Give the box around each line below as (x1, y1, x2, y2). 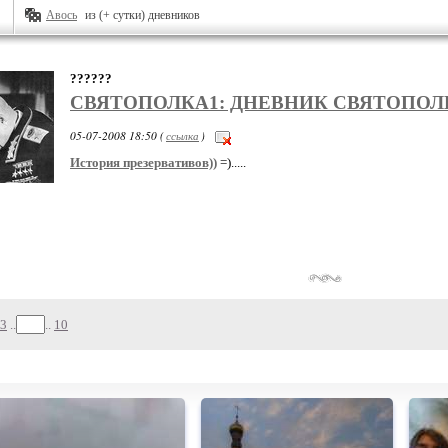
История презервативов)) (70, 154, 217, 170)
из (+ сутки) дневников (85, 8, 200, 22)
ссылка (166, 128, 199, 143)
